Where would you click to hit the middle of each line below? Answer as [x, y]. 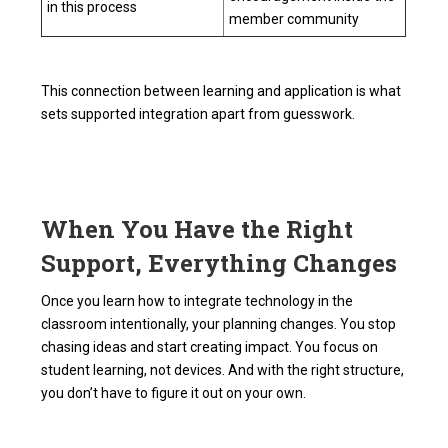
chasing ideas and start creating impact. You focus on [210, 347]
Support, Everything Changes [219, 263]
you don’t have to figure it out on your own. [174, 393]
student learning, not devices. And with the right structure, [223, 370]
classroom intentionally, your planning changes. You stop [219, 324]
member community [294, 19]
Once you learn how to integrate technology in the [197, 301]
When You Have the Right [197, 229]
